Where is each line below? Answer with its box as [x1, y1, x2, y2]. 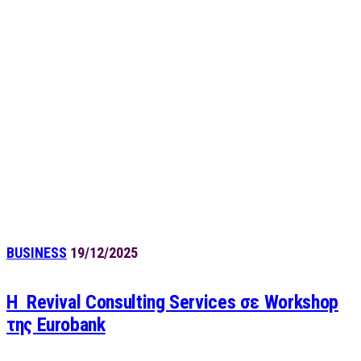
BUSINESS [6, 244, 67, 262]
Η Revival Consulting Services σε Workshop [6, 291, 338, 314]
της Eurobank [6, 313, 106, 337]
